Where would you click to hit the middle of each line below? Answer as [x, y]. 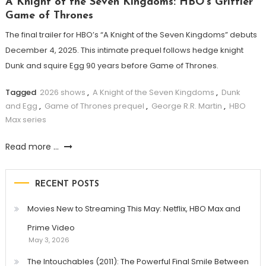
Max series [26, 120]
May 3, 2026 [49, 240]
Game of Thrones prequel [94, 106]
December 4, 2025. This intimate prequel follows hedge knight [124, 50]
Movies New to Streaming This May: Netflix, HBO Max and [134, 209]
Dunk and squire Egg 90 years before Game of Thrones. [112, 66]
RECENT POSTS [67, 185]
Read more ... [33, 147]
